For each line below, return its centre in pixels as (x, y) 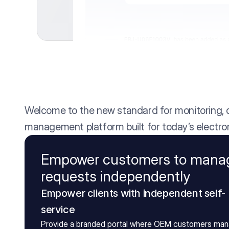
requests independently (116, 176)
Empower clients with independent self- (133, 193)
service (59, 210)
